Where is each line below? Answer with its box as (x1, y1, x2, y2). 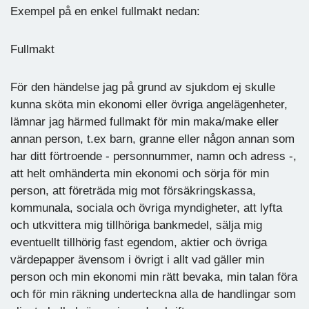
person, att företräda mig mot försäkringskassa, (10, 183, 256, 197)
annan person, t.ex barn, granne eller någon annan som (10, 132, 295, 146)
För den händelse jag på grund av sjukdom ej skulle (10, 80, 275, 94)
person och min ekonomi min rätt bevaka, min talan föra (10, 270, 297, 283)
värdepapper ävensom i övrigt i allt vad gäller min (10, 252, 264, 266)
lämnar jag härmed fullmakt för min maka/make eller (10, 114, 279, 128)
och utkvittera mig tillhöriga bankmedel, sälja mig (10, 218, 262, 232)
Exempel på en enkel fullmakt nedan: (10, 4, 200, 18)
